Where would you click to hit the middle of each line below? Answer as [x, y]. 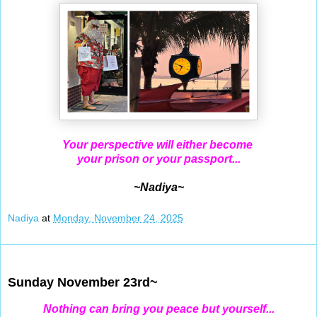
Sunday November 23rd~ [83, 282]
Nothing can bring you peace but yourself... [158, 309]
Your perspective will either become [158, 145]
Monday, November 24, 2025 [118, 218]
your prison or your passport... [158, 159]
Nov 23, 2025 [46, 259]
